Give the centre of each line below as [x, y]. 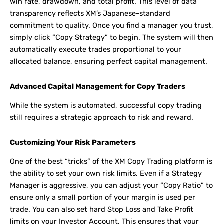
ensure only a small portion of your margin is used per [103, 198]
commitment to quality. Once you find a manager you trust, [112, 26]
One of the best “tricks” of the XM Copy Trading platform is [111, 162]
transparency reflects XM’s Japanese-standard [90, 14]
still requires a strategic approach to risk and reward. [102, 118]
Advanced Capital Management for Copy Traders [98, 86]
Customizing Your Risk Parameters [73, 142]
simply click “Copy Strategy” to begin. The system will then [112, 38]
